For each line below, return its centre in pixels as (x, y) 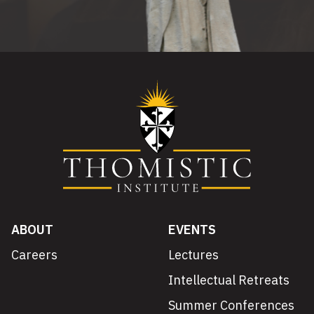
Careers (34, 254)
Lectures (193, 254)
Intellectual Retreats (229, 280)
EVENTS (192, 229)
